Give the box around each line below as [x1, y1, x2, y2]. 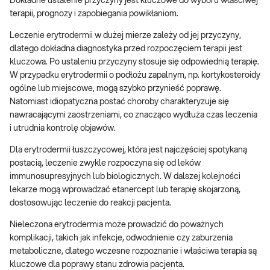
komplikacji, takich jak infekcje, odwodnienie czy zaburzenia [10, 234, 233, 243]
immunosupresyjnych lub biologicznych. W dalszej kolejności [10, 172, 240, 181]
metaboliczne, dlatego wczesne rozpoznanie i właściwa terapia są [10, 247, 257, 256]
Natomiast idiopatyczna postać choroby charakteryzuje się [10, 98, 229, 107]
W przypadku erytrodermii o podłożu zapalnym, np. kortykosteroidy [10, 71, 260, 80]
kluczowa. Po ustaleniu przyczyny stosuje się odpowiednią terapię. [10, 58, 259, 67]
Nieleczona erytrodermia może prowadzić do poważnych [10, 221, 224, 230]
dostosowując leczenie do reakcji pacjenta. [10, 199, 173, 208]
